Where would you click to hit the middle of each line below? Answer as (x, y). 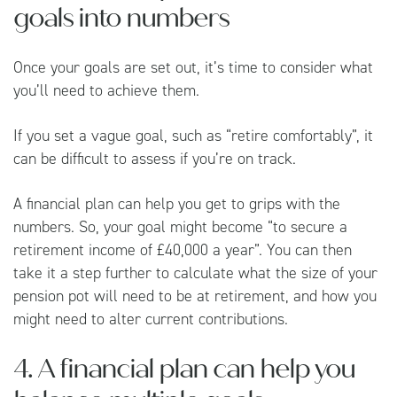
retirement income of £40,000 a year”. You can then (183, 249)
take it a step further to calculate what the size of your (195, 272)
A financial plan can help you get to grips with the (177, 203)
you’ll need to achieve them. (106, 90)
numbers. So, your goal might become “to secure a (180, 226)
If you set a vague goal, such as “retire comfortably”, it (193, 135)
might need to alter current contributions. (151, 319)
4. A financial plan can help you (184, 368)
